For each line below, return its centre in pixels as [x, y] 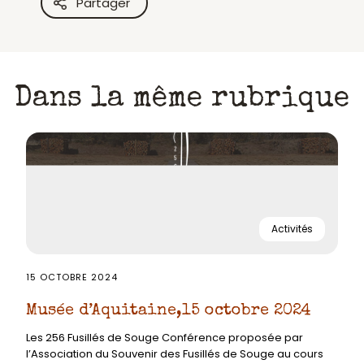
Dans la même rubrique [182, 100]
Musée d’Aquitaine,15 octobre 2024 [169, 311]
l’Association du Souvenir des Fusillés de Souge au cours [175, 354]
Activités [292, 229]
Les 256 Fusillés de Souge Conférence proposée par [165, 338]
